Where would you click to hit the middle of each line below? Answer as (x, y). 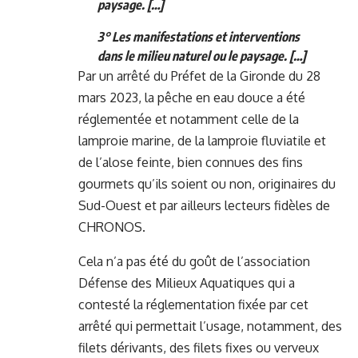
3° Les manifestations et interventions (199, 36)
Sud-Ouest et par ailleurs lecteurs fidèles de (204, 205)
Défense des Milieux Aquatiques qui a (187, 282)
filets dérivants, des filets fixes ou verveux (199, 347)
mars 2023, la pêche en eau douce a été (192, 97)
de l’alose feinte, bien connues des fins (191, 162)
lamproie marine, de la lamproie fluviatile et (202, 140)
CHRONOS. (112, 227)
